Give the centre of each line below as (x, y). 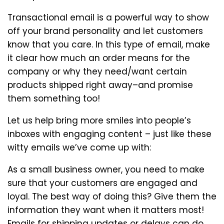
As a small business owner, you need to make (106, 169)
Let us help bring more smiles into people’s (99, 120)
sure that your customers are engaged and (102, 183)
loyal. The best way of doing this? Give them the (112, 196)
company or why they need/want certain (97, 71)
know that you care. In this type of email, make (109, 44)
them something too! (54, 98)
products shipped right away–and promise (100, 85)
